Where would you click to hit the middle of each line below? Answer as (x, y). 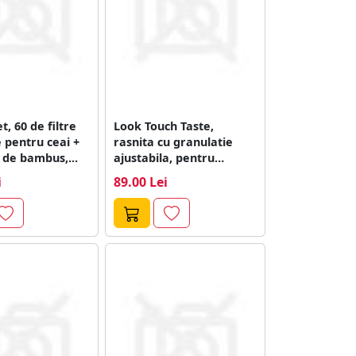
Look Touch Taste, (164, 126)
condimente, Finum (168, 173)
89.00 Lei (141, 182)
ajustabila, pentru (164, 157)
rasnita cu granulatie (174, 141)
